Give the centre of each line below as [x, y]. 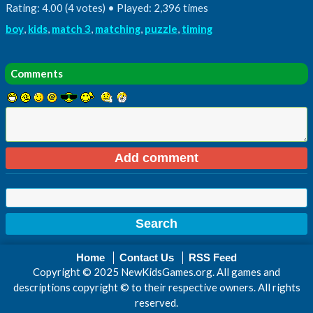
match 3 [71, 28]
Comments [37, 73]
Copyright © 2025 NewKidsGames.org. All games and [156, 271]
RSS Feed [213, 257]
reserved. [156, 302]
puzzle [161, 28]
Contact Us [147, 257]
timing [197, 28]
